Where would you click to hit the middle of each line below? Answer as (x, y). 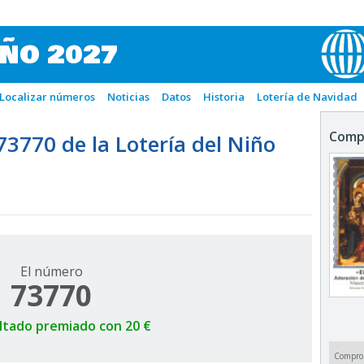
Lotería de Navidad (307, 97)
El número (51, 271)
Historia (224, 97)
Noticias (128, 97)
